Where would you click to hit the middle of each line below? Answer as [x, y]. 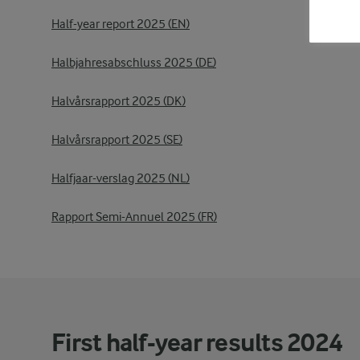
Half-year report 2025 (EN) [121, 24]
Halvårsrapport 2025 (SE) [117, 140]
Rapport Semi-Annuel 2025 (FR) [134, 217]
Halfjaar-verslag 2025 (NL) [121, 178]
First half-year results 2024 [197, 343]
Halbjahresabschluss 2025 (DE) [134, 63]
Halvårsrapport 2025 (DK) [119, 101]
